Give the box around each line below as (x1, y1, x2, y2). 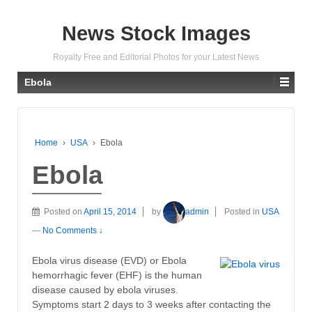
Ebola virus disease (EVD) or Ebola (32, 255, 187, 267)
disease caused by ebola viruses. (32, 284, 178, 296)
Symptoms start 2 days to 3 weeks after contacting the (32, 299, 271, 311)
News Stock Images (61, 22, 251, 45)
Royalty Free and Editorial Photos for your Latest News (53, 52, 259, 62)
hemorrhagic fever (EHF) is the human (32, 270, 202, 281)
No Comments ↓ (42, 225, 103, 235)
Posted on (44, 206, 84, 217)
